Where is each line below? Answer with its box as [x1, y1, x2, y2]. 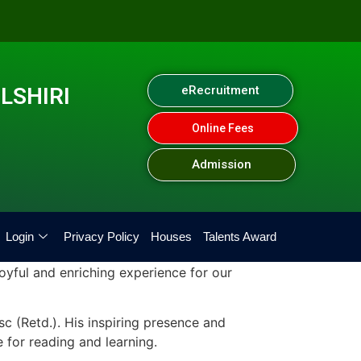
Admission [191, 157, 251, 172]
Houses [151, 230, 192, 243]
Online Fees [191, 122, 254, 135]
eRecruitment [181, 83, 260, 98]
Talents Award [203, 230, 276, 243]
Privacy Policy [64, 230, 139, 243]
